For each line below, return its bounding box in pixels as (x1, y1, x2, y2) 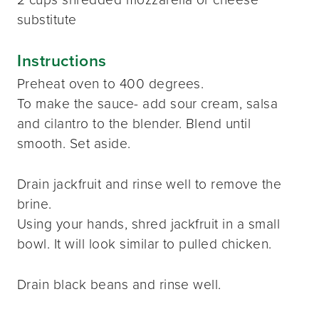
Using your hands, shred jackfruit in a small (17, 214, 281, 235)
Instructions (17, 48, 107, 73)
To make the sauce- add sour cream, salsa (17, 93, 278, 115)
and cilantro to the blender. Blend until (17, 113, 251, 135)
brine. (17, 194, 52, 215)
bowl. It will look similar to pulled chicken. (17, 234, 272, 255)
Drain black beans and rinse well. (17, 273, 221, 295)
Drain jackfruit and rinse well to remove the (17, 174, 282, 195)
